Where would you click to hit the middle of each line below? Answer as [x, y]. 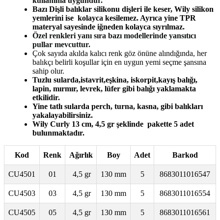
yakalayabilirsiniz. [63, 115]
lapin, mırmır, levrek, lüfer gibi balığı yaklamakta [114, 88]
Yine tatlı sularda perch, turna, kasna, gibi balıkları [118, 106]
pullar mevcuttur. [62, 44]
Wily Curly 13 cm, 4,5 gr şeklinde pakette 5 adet [113, 124]
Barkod [185, 155]
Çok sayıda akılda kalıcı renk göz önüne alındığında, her [120, 53]
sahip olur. [48, 71]
